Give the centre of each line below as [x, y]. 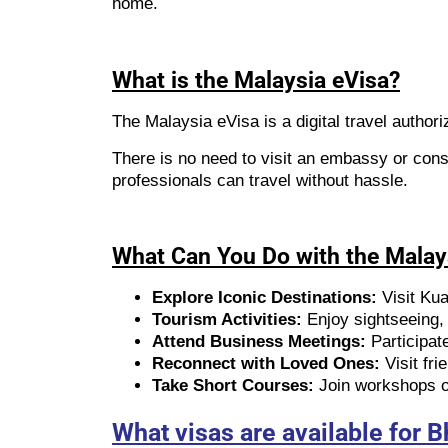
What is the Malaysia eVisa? [256, 81]
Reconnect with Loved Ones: [266, 364]
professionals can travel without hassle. [260, 180]
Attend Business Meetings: [259, 342]
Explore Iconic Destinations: [264, 298]
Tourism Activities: [227, 320]
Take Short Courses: [233, 386]
